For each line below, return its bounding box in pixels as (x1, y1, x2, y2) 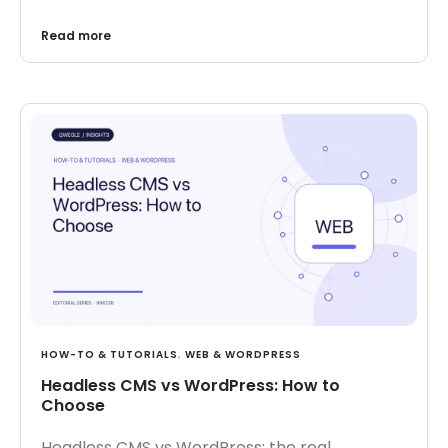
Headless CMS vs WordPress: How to (41, 374, 340, 398)
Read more (41, 26, 111, 44)
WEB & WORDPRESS (185, 347, 301, 363)
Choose (41, 394, 105, 418)
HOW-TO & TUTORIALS (41, 347, 178, 363)
